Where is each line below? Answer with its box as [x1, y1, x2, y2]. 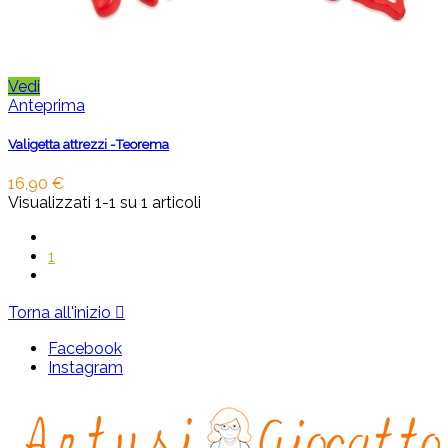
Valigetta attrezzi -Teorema [8, 137, 169, 153]
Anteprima [8, 95, 85, 115]
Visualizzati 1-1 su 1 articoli [8, 193, 201, 213]
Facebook [48, 339, 122, 359]
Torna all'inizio [8, 303, 115, 323]
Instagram [48, 358, 123, 378]
